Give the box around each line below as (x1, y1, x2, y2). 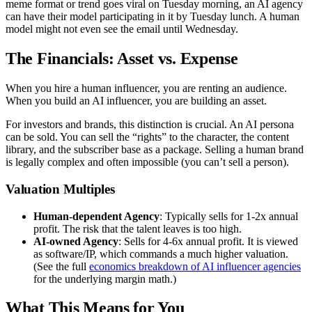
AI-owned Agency (33, 235, 118, 247)
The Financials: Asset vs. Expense (6, 49, 238, 68)
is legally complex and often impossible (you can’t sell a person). (6, 156, 289, 169)
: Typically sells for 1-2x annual (159, 210, 298, 222)
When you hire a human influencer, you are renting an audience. (6, 82, 287, 95)
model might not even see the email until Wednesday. (6, 23, 238, 36)
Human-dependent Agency (33, 210, 159, 222)
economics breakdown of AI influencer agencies (89, 260, 301, 272)
